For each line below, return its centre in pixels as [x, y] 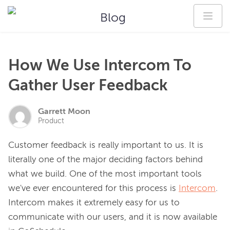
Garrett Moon [64, 112]
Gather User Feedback [88, 86]
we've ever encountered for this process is [93, 189]
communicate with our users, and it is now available [113, 217]
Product [51, 121]
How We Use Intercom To [100, 66]
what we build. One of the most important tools [105, 174]
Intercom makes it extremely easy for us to [94, 203]
